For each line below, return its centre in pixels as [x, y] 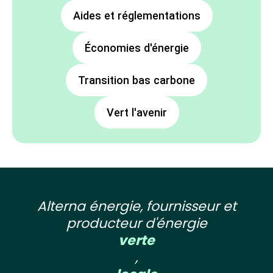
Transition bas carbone [136, 80]
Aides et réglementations [136, 16]
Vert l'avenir [136, 113]
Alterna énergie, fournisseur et [136, 207]
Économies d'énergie [136, 48]
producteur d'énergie [136, 224]
